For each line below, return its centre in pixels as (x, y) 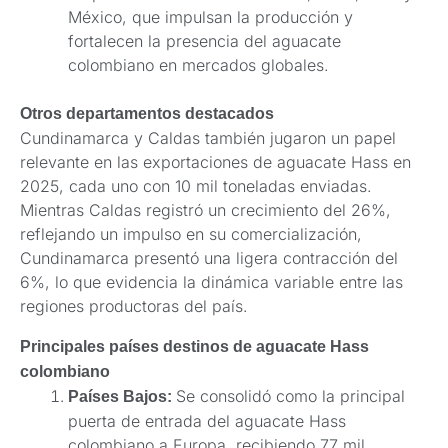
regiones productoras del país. (134, 305)
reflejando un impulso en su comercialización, (191, 233)
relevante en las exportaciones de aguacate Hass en (215, 161)
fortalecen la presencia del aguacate (204, 40)
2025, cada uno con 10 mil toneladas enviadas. (196, 185)
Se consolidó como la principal (290, 395)
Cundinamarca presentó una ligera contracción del (209, 257)
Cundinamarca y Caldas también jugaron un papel (208, 137)
